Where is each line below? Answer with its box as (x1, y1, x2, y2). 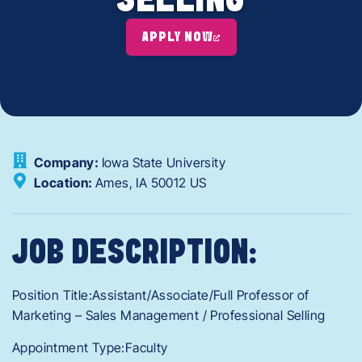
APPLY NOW (141, 31, 213, 45)
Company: (34, 154, 102, 171)
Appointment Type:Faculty (12, 339, 168, 356)
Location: (34, 175, 95, 192)
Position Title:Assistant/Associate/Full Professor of (12, 287, 309, 304)
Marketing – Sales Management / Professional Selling (12, 307, 326, 324)
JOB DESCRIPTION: (12, 237, 258, 271)
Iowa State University (101, 154, 226, 171)
